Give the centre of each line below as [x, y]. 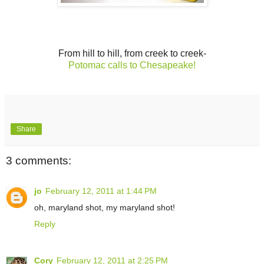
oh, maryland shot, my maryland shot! [105, 208]
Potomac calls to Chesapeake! [132, 65]
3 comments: [39, 160]
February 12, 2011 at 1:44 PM [101, 191]
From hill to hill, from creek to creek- [132, 53]
